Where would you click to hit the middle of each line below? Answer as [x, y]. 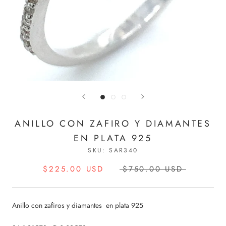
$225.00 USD [74, 169]
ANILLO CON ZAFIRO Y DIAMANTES [113, 124]
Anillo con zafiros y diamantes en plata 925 [78, 205]
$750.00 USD [153, 169]
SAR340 [124, 150]
